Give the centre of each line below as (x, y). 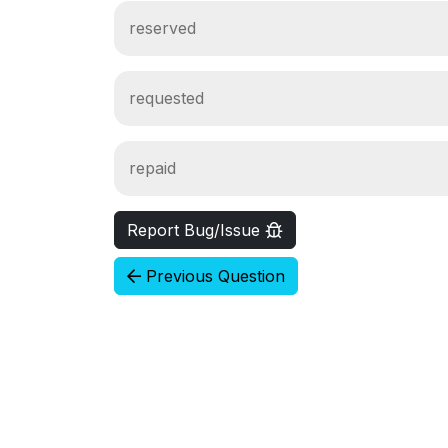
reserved (162, 28)
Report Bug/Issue (196, 230)
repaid (152, 168)
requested (166, 98)
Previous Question (213, 276)
